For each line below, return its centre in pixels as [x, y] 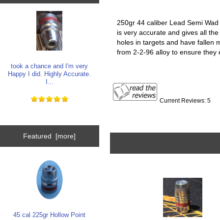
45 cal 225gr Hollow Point [50, 215]
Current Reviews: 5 [185, 101]
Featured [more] [50, 136]
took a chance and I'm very [50, 66]
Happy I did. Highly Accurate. [50, 74]
